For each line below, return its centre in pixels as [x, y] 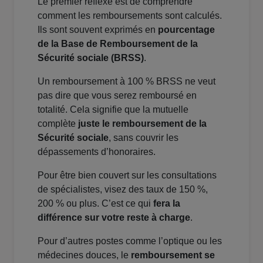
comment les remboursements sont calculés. [130, 16]
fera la [167, 204]
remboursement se [173, 255]
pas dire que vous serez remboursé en [117, 96]
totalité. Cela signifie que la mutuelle [113, 110]
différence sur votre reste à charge [114, 218]
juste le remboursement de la [142, 124]
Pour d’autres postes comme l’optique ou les [130, 241]
